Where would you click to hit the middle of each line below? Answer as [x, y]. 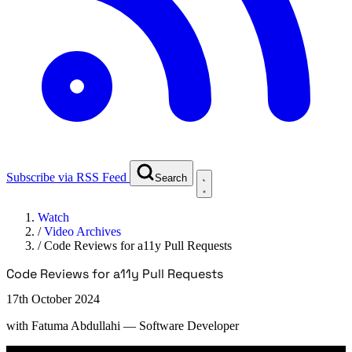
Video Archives [82, 231]
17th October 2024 [53, 299]
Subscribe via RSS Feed [66, 177]
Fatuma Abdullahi [76, 325]
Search [171, 178]
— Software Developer [181, 325]
